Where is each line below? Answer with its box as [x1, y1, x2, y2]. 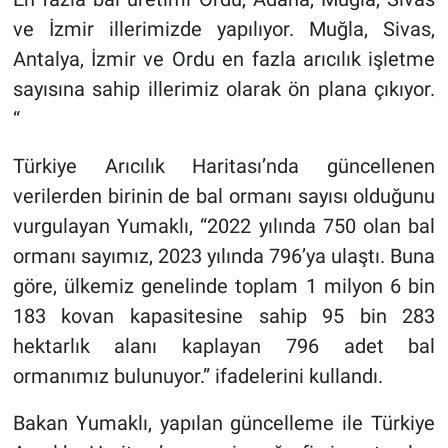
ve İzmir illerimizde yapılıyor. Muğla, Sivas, [12, 16, 436, 41]
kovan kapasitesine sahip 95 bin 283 [61, 303, 436, 328]
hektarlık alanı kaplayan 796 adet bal [12, 333, 436, 358]
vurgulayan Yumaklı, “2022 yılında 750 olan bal [12, 213, 436, 238]
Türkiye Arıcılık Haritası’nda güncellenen [12, 153, 436, 178]
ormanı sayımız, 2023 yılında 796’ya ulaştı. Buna [12, 243, 436, 268]
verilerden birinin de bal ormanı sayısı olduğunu [12, 183, 436, 208]
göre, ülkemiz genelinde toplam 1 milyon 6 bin [12, 273, 436, 298]
